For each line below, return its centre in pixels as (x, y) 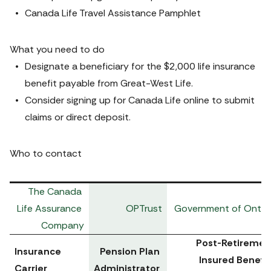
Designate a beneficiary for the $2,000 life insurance (140, 66)
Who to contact (46, 153)
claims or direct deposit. (79, 117)
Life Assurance (49, 208)
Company (63, 225)
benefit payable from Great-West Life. (109, 83)
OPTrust (144, 208)
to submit (232, 100)
